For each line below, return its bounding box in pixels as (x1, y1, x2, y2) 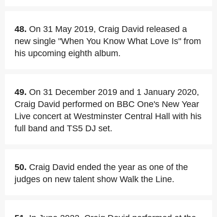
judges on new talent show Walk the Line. (15, 174, 174, 184)
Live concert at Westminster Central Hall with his (15, 111, 201, 121)
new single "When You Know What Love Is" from (15, 36, 201, 46)
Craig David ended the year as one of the (29, 162, 188, 172)
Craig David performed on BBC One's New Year (15, 99, 199, 109)
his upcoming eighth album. (15, 48, 121, 58)
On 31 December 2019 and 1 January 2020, (29, 87, 199, 97)
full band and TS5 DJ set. (15, 124, 112, 133)
